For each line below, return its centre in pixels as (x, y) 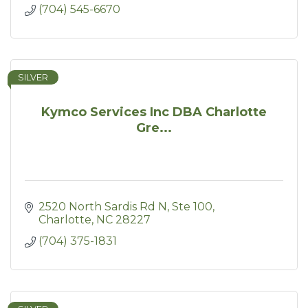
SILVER (33, 77)
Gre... (154, 128)
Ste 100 (192, 207)
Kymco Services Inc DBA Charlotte (154, 112)
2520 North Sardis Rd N (103, 207)
